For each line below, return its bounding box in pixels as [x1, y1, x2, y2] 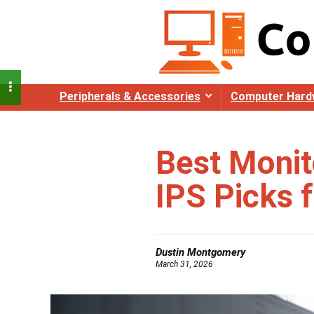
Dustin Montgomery [156, 246, 245, 259]
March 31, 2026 [156, 259, 213, 269]
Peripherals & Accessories [60, 90, 200, 103]
